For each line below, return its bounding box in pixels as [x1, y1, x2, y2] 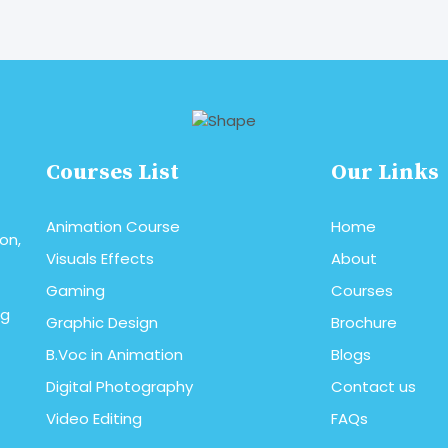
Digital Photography [46, 376, 193, 398]
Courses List [46, 159, 179, 187]
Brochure [331, 312, 397, 334]
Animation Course [46, 216, 180, 238]
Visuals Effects [46, 248, 154, 270]
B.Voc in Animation [46, 344, 183, 366]
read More [76, 8, 155, 30]
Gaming [46, 280, 105, 302]
